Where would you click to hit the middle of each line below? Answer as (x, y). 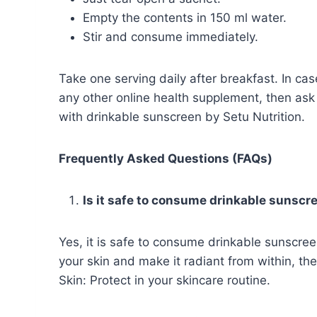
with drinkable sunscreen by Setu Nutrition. (184, 117)
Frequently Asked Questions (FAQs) (167, 159)
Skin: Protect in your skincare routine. (166, 281)
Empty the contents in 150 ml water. (186, 18)
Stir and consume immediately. (172, 37)
